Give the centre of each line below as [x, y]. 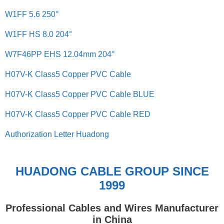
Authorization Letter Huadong [57, 134]
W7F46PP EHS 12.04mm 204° [60, 54]
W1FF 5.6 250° [32, 14]
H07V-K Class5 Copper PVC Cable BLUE [80, 94]
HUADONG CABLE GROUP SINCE [112, 171]
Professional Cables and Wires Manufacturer [112, 208]
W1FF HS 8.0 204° [38, 34]
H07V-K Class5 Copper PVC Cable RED [78, 114]
